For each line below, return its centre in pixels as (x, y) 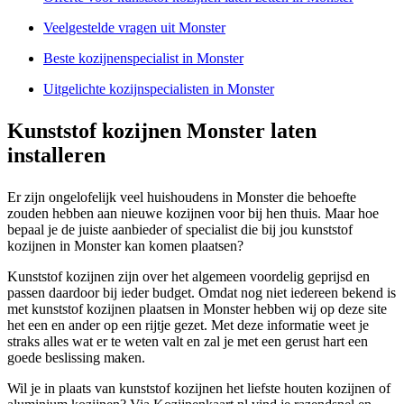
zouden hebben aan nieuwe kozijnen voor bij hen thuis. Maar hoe (193, 214)
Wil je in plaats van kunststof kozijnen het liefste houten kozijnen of (199, 389)
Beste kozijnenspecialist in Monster (143, 59)
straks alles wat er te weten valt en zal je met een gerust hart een (188, 342)
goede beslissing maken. (76, 358)
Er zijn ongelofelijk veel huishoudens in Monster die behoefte (182, 197)
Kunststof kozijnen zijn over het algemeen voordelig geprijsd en (188, 277)
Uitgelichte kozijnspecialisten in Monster (159, 89)
